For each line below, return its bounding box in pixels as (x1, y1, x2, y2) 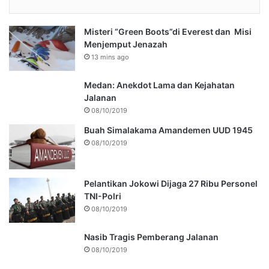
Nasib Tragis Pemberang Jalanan (84, 232, 219, 243)
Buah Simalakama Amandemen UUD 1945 (84, 125, 253, 136)
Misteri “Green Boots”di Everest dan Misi (84, 26, 252, 37)
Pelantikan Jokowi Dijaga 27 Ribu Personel (84, 178, 258, 189)
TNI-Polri (84, 191, 121, 202)
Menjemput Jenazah (84, 39, 168, 50)
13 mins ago (91, 53, 129, 62)
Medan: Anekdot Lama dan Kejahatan (84, 80, 235, 91)
